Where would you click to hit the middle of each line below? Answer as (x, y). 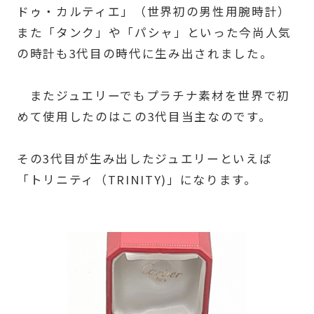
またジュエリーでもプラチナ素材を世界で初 (153, 95)
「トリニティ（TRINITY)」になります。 (137, 179)
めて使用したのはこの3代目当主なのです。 (144, 116)
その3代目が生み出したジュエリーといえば (144, 158)
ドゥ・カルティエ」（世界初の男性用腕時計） (153, 11)
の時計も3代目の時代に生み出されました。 (145, 53)
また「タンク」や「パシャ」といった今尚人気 (154, 32)
